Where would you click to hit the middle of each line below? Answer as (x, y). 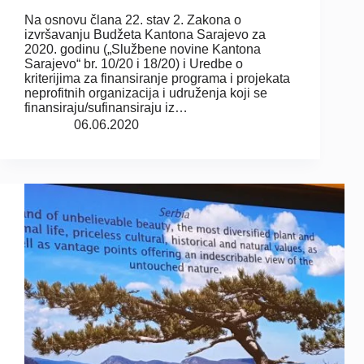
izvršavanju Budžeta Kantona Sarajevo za (145, 34)
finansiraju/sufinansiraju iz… (106, 107)
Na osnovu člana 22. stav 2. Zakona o (133, 19)
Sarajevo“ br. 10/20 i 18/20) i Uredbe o (134, 63)
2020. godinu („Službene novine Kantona (143, 49)
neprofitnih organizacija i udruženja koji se (146, 93)
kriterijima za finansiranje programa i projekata (157, 78)
